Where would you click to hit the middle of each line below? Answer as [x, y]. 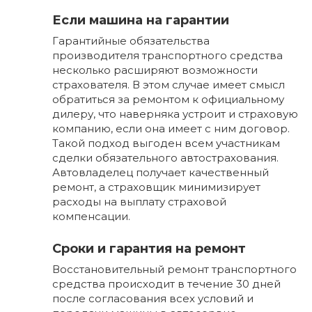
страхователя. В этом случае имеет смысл [169, 85]
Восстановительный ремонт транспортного [174, 270]
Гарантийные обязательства [131, 41]
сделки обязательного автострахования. [165, 158]
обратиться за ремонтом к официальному [168, 100]
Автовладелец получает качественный [161, 173]
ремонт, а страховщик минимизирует [156, 187]
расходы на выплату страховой [139, 202]
